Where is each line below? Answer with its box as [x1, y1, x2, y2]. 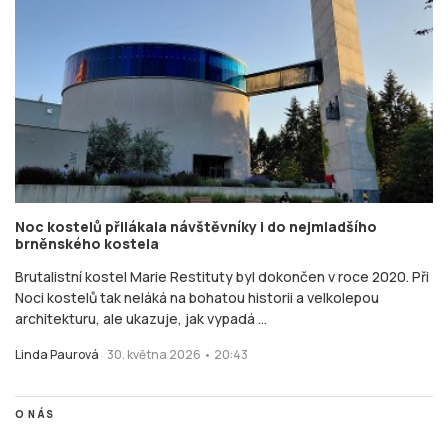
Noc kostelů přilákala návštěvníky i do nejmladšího [15, 216, 377, 236]
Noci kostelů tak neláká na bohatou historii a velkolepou [15, 287, 379, 307]
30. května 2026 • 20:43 [107, 345, 248, 363]
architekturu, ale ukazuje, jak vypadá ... [15, 308, 267, 328]
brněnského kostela [15, 233, 159, 253]
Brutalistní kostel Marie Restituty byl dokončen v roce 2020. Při [15, 266, 429, 286]
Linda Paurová [15, 345, 99, 363]
